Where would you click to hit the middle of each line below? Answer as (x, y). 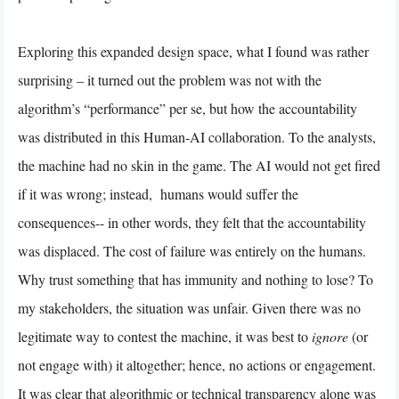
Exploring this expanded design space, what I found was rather (193, 51)
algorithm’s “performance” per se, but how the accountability (187, 108)
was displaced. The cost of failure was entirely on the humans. (192, 250)
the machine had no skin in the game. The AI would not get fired (199, 165)
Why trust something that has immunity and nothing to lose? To (195, 279)
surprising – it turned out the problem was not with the (170, 79)
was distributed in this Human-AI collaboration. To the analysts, (197, 136)
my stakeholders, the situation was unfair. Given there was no (189, 307)
